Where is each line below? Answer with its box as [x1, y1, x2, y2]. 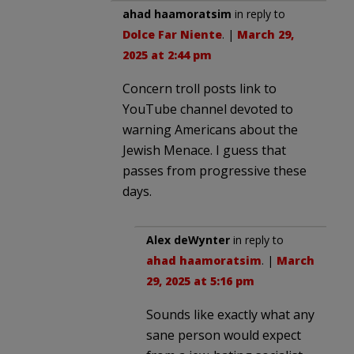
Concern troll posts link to [122, 79, 277, 97]
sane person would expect [146, 326, 301, 344]
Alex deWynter [146, 232, 230, 247]
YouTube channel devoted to [122, 100, 293, 118]
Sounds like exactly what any [146, 305, 314, 323]
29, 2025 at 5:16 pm [146, 273, 254, 288]
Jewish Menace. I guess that [122, 141, 286, 159]
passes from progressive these [122, 161, 307, 179]
